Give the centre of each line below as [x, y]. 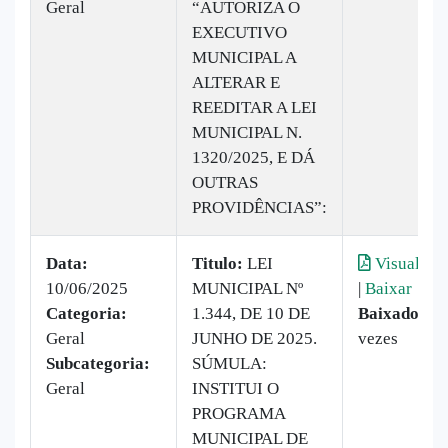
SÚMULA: [229, 363]
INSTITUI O [235, 388]
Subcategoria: [98, 363]
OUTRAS [225, 182]
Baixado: [391, 313]
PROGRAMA [238, 413]
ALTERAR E [236, 82]
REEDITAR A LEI [254, 107]
